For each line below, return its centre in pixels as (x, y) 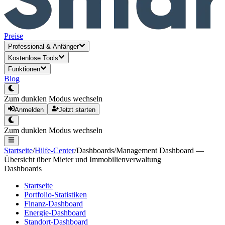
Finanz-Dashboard (53, 204)
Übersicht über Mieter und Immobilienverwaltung (83, 160)
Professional (26, 47)
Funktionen (24, 69)
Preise (14, 36)
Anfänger (66, 47)
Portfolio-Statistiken (55, 195)
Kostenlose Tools (33, 58)
